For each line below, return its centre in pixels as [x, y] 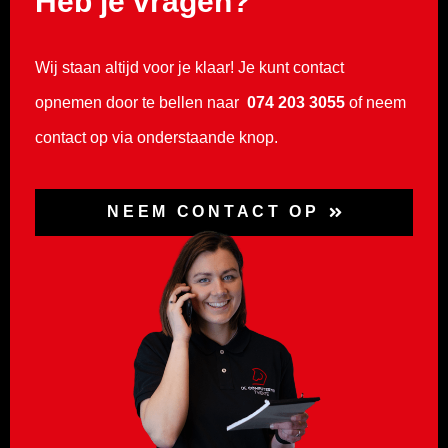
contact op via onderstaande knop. [156, 137]
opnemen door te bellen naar [139, 102]
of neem [377, 102]
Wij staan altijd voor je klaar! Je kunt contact [189, 67]
